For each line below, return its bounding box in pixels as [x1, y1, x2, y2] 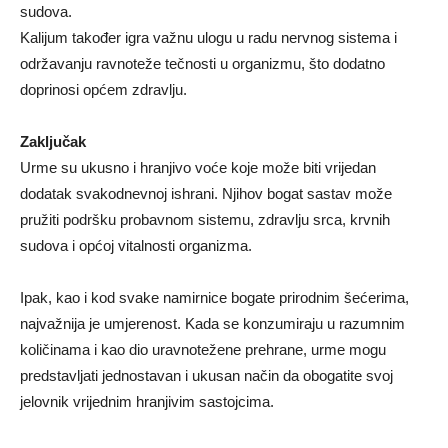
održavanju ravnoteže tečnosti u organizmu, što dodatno [20, 54, 385, 72]
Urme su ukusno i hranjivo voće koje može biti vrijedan [20, 158, 376, 176]
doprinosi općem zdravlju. [20, 80, 187, 98]
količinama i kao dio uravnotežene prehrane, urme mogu [20, 340, 386, 358]
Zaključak [20, 132, 86, 150]
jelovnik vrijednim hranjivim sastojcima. [20, 392, 274, 410]
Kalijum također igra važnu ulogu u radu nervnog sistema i [20, 28, 397, 46]
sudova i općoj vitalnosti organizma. [20, 236, 252, 254]
